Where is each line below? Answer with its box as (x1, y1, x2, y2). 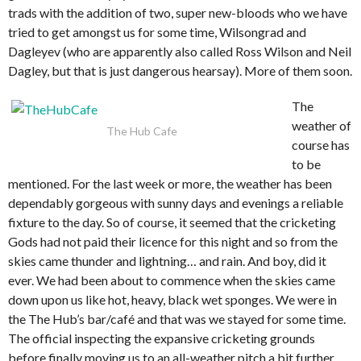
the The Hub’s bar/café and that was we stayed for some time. (8, 310, 346, 326)
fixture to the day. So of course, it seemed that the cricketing (8, 214, 336, 230)
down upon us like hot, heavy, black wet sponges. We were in (8, 291, 337, 307)
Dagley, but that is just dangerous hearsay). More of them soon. (8, 62, 352, 78)
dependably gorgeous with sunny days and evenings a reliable (8, 194, 343, 210)
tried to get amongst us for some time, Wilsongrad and (8, 23, 306, 39)
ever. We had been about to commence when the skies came (8, 272, 335, 288)
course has (292, 136, 350, 152)
